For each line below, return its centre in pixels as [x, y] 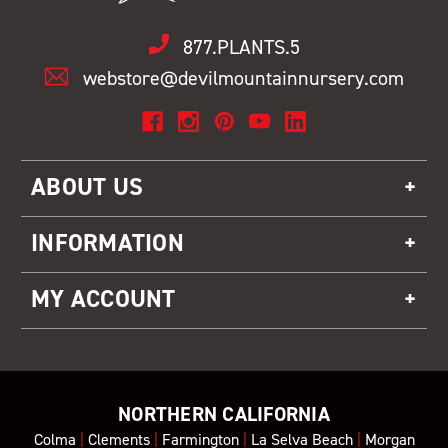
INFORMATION [107, 242]
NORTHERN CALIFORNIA [224, 413]
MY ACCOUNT [103, 298]
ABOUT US [87, 186]
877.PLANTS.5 [241, 46]
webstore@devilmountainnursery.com [243, 77]
